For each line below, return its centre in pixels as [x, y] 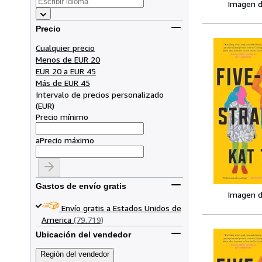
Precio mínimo [62, 116]
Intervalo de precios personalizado [100, 94]
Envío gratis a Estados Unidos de [121, 208]
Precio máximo [67, 140]
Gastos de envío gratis [81, 186]
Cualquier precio [65, 47]
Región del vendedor [75, 254]
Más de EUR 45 [63, 82]
